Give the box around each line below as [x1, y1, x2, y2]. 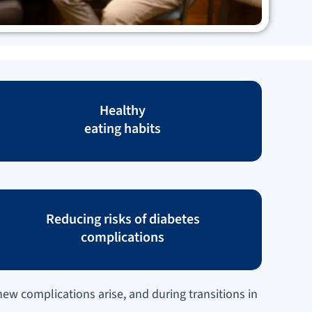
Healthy [100, 100, 146, 120]
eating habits [84, 118, 161, 139]
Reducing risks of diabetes [45, 209, 200, 229]
